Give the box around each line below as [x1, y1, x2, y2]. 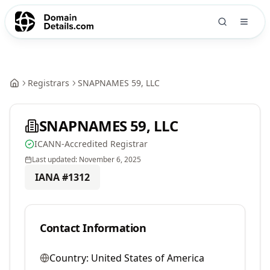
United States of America [91, 251, 204, 265]
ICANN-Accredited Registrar [34, 138, 148, 149]
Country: [49, 251, 89, 265]
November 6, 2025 [79, 154, 141, 165]
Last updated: [32, 154, 79, 165]
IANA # [35, 171, 68, 184]
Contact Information [40, 221, 146, 235]
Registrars [28, 77, 69, 89]
